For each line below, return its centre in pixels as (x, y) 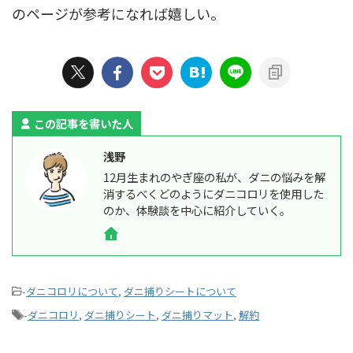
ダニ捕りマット (197, 315)
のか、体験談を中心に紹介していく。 (197, 210)
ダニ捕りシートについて (180, 291)
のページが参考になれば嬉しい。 (118, 13)
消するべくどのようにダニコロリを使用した (214, 193)
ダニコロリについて (72, 291)
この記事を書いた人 (84, 123)
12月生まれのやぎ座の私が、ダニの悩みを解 (214, 177)
